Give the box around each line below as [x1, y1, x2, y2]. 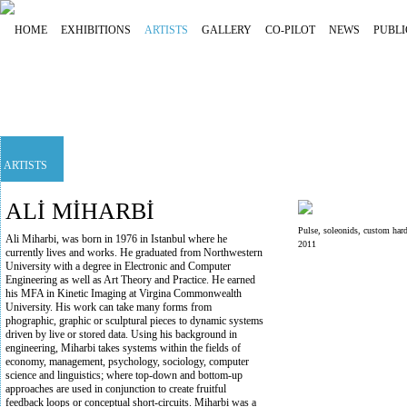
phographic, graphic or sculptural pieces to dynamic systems [5, 314, 263, 327]
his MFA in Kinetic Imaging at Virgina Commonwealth [5, 287, 242, 300]
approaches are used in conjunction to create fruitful [5, 382, 226, 395]
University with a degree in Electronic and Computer [5, 260, 231, 273]
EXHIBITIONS [61, 24, 131, 36]
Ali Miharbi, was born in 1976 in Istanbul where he [5, 233, 227, 245]
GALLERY [202, 24, 252, 36]
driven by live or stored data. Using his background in [5, 328, 237, 341]
